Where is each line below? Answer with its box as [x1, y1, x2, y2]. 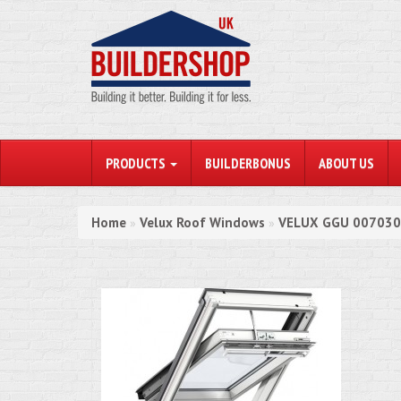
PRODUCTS [106, 154, 168, 172]
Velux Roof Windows [140, 214, 265, 231]
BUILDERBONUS [205, 154, 291, 172]
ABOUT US [319, 154, 374, 172]
